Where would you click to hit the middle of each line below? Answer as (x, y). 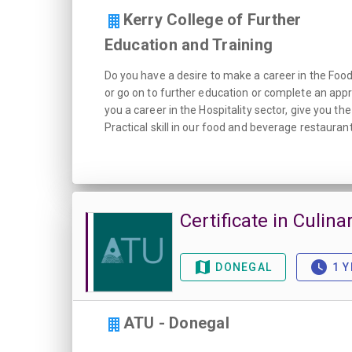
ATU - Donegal (176, 323)
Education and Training (188, 45)
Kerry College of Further (212, 20)
